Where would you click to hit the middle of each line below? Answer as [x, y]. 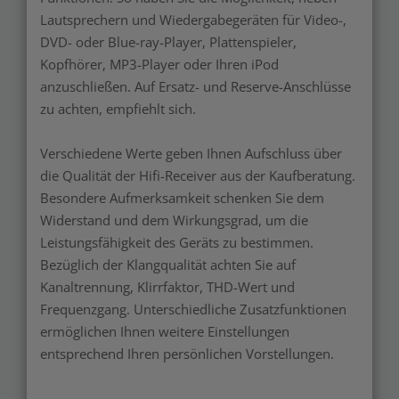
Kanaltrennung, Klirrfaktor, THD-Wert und [167, 287]
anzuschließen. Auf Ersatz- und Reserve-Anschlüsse [195, 87]
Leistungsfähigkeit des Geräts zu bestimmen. [177, 243]
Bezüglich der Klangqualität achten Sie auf [168, 265]
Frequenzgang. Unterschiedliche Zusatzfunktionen [193, 309]
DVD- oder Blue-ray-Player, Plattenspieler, [168, 42]
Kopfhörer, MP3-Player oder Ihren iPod [159, 65]
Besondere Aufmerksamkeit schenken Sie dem [182, 198]
